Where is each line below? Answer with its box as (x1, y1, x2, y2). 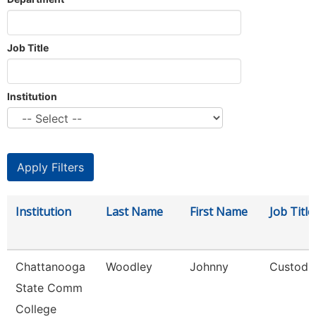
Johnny (190, 260, 229, 274)
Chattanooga (16, 260, 85, 274)
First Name (190, 204, 248, 219)
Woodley (106, 260, 152, 274)
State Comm (16, 281, 83, 295)
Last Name (106, 204, 163, 219)
